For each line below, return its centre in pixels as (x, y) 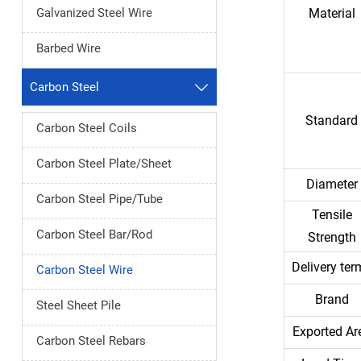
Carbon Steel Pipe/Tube (99, 199)
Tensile (332, 215)
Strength (332, 238)
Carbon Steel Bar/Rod (94, 235)
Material (332, 14)
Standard (332, 121)
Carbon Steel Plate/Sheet (104, 164)
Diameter (332, 185)
